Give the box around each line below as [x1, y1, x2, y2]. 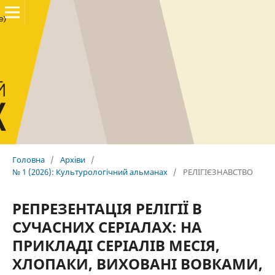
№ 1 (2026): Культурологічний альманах [12, 166, 168, 177]
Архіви [60, 153, 85, 165]
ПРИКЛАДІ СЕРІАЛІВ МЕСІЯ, [12, 234, 220, 255]
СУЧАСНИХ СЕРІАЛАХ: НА [12, 216, 202, 237]
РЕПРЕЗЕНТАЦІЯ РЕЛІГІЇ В [12, 198, 202, 219]
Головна [12, 153, 45, 165]
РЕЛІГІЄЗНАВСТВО [182, 166, 253, 177]
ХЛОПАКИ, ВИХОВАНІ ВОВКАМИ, [12, 253, 263, 274]
